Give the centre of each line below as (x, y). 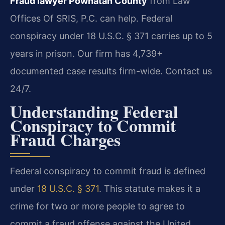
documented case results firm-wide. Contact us (111, 71)
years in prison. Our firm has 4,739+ (86, 53)
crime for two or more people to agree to (97, 206)
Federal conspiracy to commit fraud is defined (108, 171)
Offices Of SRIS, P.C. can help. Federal (91, 18)
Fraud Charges (65, 140)
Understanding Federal (94, 112)
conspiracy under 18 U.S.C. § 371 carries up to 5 (111, 36)
